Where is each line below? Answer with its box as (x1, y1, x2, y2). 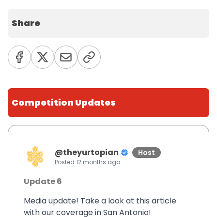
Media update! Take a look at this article (24, 195, 176, 207)
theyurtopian (63, 147, 119, 158)
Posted (55, 158, 76, 167)
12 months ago (76, 158, 120, 167)
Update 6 (24, 176, 62, 187)
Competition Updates (12, 96, 116, 109)
